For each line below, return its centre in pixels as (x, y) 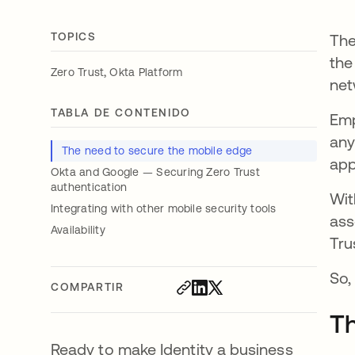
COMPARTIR (88, 286)
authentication (89, 187)
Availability (78, 229)
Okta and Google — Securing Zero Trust (155, 172)
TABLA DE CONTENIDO (121, 112)
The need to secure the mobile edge (157, 150)
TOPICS (74, 36)
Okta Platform (146, 72)
